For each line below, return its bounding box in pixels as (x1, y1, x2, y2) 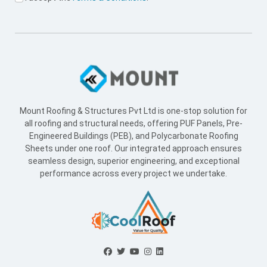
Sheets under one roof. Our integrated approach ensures (25, 144, 242, 154)
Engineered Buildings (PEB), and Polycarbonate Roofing (29, 131, 238, 141)
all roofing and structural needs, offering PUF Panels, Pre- (24, 119, 243, 129)
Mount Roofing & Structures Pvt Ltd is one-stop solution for (20, 106, 247, 116)
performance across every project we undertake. (40, 169, 227, 179)
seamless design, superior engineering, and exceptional (27, 156, 240, 166)
